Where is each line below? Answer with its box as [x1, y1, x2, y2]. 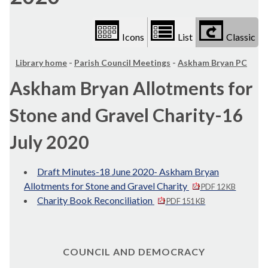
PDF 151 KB [165, 196, 206, 206]
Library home [16, 57, 67, 68]
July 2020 [10, 131, 89, 153]
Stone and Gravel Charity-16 [10, 104, 243, 126]
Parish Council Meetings [74, 57, 170, 68]
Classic [226, 31, 255, 42]
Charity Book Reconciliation [37, 194, 154, 206]
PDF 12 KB [200, 182, 236, 192]
